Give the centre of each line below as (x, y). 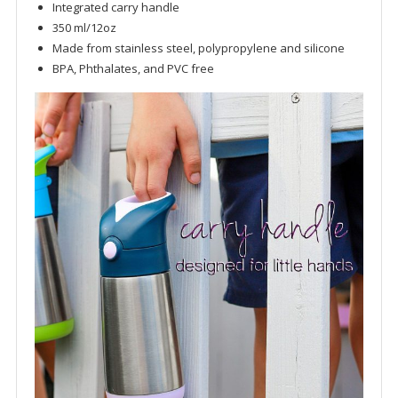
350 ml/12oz (84, 28)
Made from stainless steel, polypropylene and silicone (198, 48)
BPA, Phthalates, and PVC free (133, 69)
